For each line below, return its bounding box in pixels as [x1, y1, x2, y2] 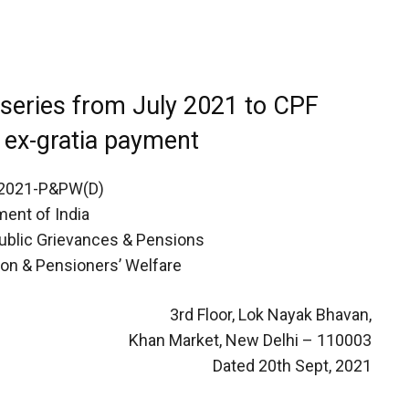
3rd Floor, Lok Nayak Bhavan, [169, 304, 372, 324]
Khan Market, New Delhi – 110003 [128, 330, 372, 350]
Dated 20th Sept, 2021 [212, 355, 372, 375]
